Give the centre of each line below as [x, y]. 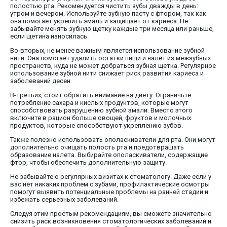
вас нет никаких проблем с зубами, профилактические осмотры [110, 184]
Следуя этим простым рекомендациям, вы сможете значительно [111, 214]
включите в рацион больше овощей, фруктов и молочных [101, 118]
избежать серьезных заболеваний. [64, 200]
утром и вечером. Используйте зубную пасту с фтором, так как [108, 14]
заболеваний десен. [41, 81]
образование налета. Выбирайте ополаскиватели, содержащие [109, 155]
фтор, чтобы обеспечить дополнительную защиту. [88, 163]
